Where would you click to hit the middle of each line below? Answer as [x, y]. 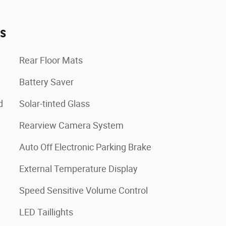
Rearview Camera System [71, 125]
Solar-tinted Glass [54, 103]
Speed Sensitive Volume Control [83, 190]
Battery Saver [46, 82]
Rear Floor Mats [51, 60]
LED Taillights [46, 212]
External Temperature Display [78, 168]
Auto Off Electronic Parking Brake [85, 147]
